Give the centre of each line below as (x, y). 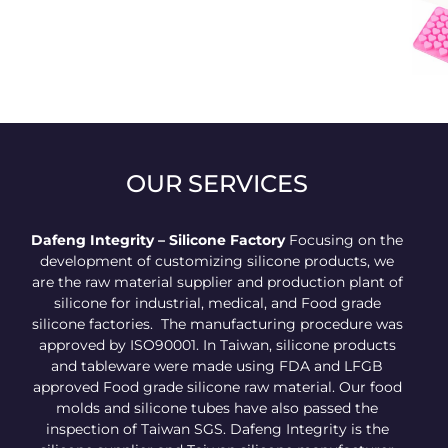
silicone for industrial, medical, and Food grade (217, 302)
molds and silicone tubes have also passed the (217, 407)
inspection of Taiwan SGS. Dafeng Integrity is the (217, 428)
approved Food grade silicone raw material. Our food (217, 386)
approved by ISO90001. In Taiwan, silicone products (217, 344)
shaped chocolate (332, 50)
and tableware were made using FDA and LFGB (217, 365)
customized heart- (332, 31)
